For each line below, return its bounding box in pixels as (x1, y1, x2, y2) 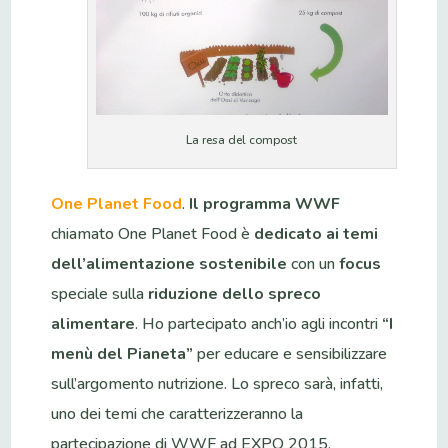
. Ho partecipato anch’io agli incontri (135, 312, 383, 335)
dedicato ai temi (254, 222, 379, 245)
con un (287, 252, 340, 275)
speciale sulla (51, 282, 149, 305)
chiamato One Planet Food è (51, 222, 255, 245)
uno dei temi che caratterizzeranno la (51, 402, 304, 425)
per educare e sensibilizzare (193, 342, 388, 365)
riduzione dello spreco (148, 282, 322, 305)
